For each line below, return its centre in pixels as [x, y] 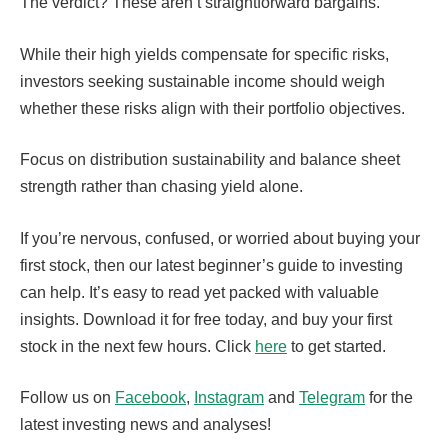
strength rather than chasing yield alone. [161, 187]
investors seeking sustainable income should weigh [202, 81]
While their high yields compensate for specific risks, [204, 54]
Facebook [150, 398]
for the [389, 398]
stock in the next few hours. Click [137, 346]
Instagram [229, 398]
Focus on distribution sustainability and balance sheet [210, 160]
